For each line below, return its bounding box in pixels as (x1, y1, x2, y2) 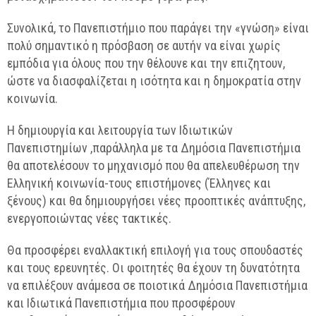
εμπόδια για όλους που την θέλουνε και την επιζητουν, (7, 56, 285, 71)
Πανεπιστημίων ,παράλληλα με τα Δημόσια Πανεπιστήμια (7, 140, 300, 155)
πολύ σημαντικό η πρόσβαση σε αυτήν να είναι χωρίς (7, 38, 281, 53)
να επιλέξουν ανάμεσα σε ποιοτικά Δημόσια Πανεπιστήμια (7, 278, 308, 293)
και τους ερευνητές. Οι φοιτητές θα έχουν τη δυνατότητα (7, 260, 300, 275)
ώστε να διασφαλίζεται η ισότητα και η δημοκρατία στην (7, 73, 301, 88)
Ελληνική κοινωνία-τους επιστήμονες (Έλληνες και (7, 176, 271, 190)
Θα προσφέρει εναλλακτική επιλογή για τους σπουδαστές (7, 243, 303, 257)
